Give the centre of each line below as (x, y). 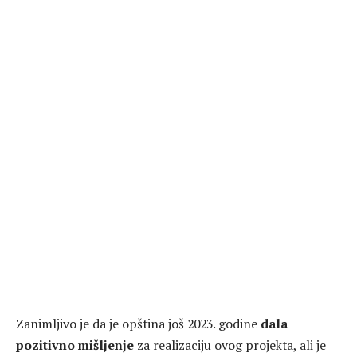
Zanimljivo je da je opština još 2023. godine (137, 323)
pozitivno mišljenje (75, 345)
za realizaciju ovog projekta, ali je (230, 345)
